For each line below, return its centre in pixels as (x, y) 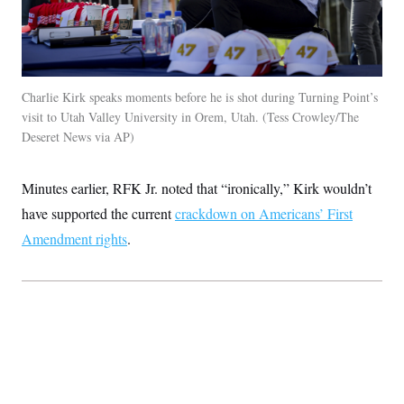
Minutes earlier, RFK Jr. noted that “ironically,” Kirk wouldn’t (197, 188)
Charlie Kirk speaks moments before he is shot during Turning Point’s (200, 96)
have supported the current (98, 213)
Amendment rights (74, 238)
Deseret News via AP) (78, 136)
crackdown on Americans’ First (264, 213)
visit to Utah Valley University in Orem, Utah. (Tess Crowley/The (190, 116)
